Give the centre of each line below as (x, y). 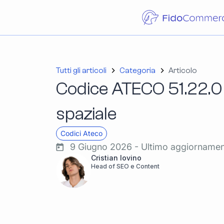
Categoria (137, 70)
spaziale (86, 114)
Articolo (183, 70)
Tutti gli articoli (81, 70)
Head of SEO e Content (125, 166)
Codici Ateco (81, 133)
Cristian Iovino (116, 158)
